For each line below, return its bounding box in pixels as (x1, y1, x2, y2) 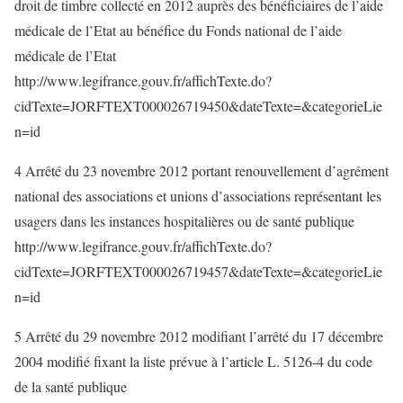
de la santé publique (14, 377, 127, 396)
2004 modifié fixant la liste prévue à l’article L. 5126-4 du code (14, 352, 372, 371)
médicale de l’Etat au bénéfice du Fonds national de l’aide (14, 21, 342, 40)
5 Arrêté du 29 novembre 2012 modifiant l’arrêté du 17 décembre (14, 327, 383, 345)
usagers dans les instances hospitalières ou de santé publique (14, 211, 354, 230)
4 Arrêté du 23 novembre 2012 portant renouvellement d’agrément (14, 161, 389, 180)
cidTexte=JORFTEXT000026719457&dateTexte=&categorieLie (14, 262, 382, 281)
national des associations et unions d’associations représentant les (14, 186, 381, 205)
